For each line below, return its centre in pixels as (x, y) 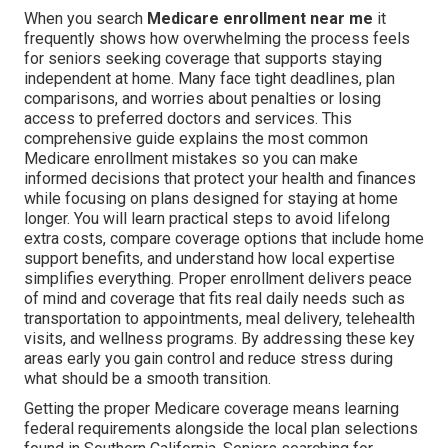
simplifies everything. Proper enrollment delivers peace (218, 279)
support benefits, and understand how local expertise (209, 259)
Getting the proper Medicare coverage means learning (211, 409)
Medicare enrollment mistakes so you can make (191, 159)
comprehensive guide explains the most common (196, 139)
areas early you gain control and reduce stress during (208, 359)
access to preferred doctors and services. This (188, 119)
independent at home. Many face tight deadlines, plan (209, 79)
